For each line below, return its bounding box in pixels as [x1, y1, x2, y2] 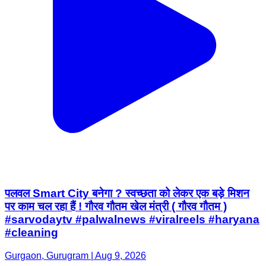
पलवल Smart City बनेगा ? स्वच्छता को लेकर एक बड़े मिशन [5, 187, 249, 199]
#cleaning [5, 226, 58, 239]
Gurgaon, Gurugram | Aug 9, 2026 [5, 250, 146, 261]
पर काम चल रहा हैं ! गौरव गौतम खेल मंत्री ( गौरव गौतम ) [5, 200, 227, 213]
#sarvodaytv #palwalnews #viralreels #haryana [5, 213, 259, 226]
